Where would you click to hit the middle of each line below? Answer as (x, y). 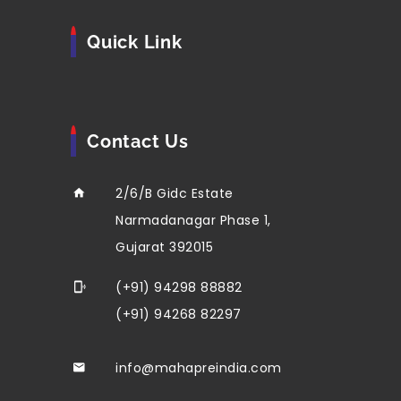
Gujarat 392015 (164, 247)
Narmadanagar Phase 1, (193, 221)
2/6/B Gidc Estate (175, 194)
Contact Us (138, 142)
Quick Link (135, 43)
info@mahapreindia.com (199, 368)
